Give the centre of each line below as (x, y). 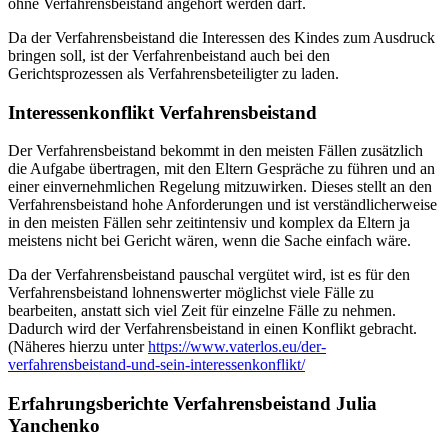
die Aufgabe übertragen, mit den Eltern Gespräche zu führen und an (221, 169)
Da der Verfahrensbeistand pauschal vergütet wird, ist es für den (209, 275)
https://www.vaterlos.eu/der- (237, 347)
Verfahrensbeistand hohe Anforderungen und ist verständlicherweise (222, 205)
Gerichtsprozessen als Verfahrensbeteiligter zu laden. (173, 73)
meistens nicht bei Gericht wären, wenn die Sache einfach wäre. (209, 241)
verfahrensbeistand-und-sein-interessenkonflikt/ (156, 365)
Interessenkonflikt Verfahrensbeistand (162, 112)
